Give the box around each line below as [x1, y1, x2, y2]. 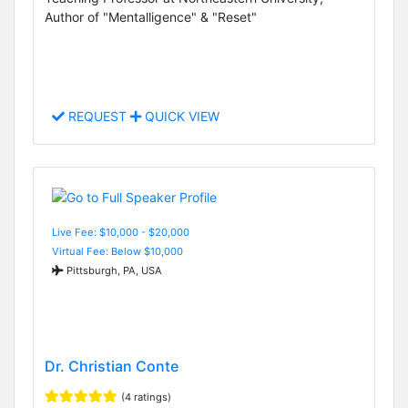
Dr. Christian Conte [45, 357, 178, 376]
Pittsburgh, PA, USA [64, 263, 162, 277]
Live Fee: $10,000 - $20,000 [52, 225, 189, 239]
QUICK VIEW [141, 108, 219, 125]
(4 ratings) [121, 391, 171, 404]
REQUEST [65, 108, 130, 125]
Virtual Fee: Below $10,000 [52, 244, 183, 258]
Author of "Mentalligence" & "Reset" [45, 9, 257, 25]
